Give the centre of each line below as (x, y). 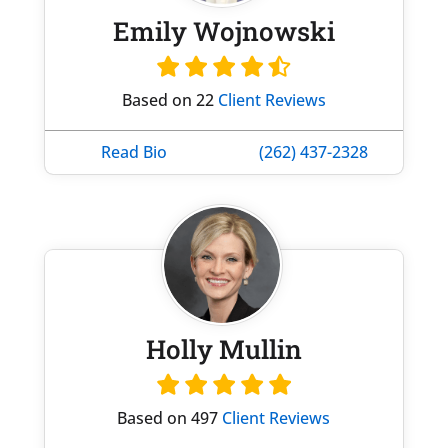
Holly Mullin (223, 348)
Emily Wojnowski (223, 30)
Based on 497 (170, 417)
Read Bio (134, 151)
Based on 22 (169, 99)
